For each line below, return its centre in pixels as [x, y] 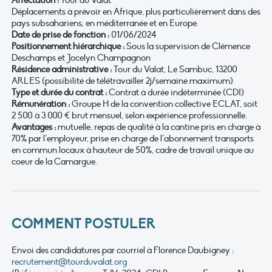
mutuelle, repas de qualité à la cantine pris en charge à [158, 127]
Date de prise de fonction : [60, 34]
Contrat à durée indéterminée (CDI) [175, 92]
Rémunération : [41, 104]
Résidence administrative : [62, 69]
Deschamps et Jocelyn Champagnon [81, 57]
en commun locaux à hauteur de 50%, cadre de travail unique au [133, 150]
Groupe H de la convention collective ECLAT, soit [164, 104]
